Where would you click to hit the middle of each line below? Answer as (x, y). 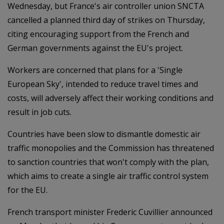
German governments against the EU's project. (95, 48)
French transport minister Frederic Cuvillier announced (110, 212)
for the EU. (27, 190)
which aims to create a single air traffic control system (108, 176)
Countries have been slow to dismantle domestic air (104, 134)
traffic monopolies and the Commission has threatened (111, 148)
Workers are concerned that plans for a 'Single (95, 70)
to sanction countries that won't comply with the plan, (108, 162)
